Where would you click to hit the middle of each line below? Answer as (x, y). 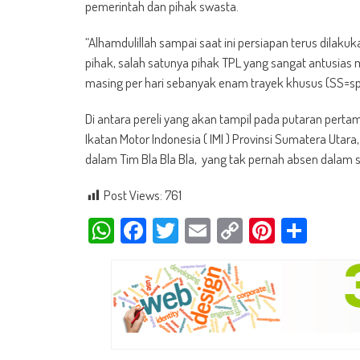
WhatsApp (164, 230)
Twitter (213, 230)
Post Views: (133, 195)
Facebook (191, 230)
